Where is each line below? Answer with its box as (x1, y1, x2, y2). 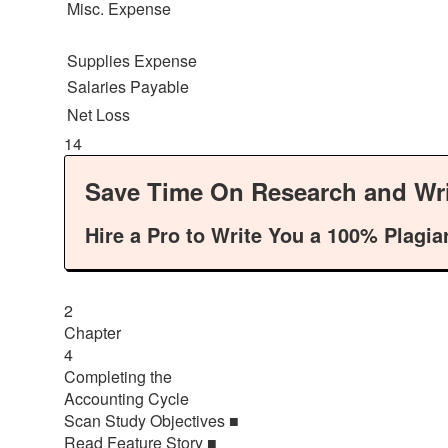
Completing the (64, 364, 172, 388)
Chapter (64, 320, 121, 344)
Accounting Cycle (64, 386, 189, 410)
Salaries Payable (67, 74, 189, 98)
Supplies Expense (67, 48, 197, 72)
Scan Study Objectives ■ (64, 408, 239, 432)
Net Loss (67, 102, 130, 126)
